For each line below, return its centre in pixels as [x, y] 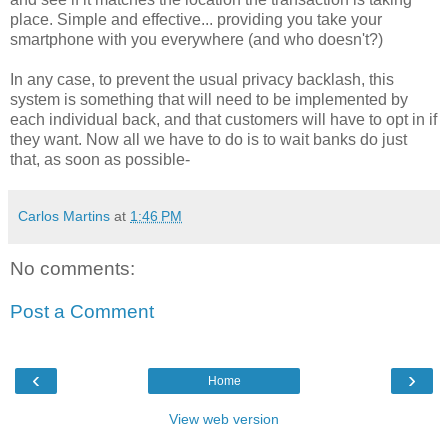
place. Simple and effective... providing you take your [196, 19]
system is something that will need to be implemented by [209, 99]
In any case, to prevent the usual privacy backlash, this [202, 79]
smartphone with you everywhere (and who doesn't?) [196, 39]
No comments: [72, 268]
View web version [224, 418]
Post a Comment [82, 312]
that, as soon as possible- [100, 159]
